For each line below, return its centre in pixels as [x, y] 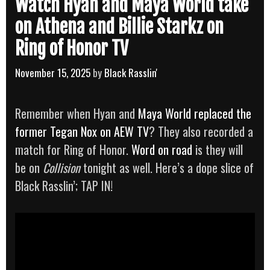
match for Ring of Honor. [73, 149]
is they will [218, 149]
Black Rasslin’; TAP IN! [64, 185]
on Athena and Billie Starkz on [119, 27]
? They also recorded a [201, 131]
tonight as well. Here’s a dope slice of [167, 167]
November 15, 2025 [53, 72]
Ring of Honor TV [72, 49]
